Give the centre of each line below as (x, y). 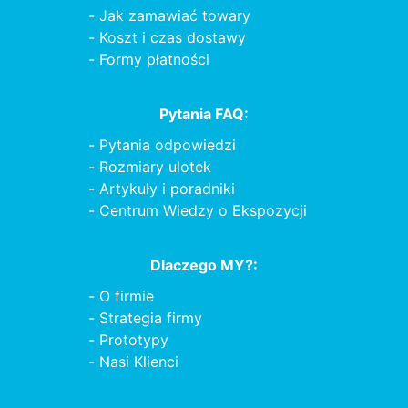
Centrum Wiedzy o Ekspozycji (203, 210)
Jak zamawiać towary (174, 15)
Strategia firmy (150, 318)
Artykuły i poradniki (167, 189)
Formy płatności (154, 59)
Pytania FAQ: (204, 114)
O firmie (126, 296)
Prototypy (133, 340)
